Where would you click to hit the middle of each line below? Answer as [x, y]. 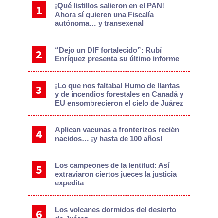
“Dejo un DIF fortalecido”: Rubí [109, 50]
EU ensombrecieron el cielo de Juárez [119, 103]
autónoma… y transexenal [100, 23]
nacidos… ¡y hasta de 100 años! [109, 139]
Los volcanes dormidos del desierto [116, 210]
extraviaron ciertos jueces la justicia [116, 174]
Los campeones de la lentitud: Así [112, 165]
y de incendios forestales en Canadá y [119, 94]
